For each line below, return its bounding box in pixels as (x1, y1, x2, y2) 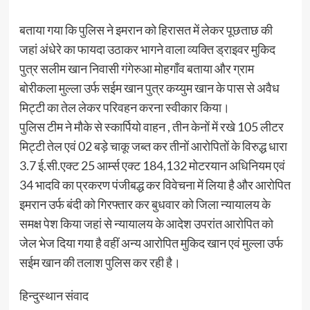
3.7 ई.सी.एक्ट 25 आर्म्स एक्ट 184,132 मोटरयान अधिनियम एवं (19, 158, 285, 173)
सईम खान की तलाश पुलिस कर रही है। (19, 255, 181, 270)
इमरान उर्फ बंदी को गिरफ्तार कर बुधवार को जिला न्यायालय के (19, 197, 271, 212)
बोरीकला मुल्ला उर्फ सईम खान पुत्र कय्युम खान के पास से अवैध (19, 80, 280, 95)
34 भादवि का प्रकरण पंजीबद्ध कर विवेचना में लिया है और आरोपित (19, 177, 291, 192)
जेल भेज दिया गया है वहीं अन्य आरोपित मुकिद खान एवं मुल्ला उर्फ (19, 235, 283, 250)
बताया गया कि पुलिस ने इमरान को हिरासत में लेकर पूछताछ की (19, 22, 273, 37)
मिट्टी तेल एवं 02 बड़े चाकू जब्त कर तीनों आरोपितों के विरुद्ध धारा (19, 138, 287, 154)
